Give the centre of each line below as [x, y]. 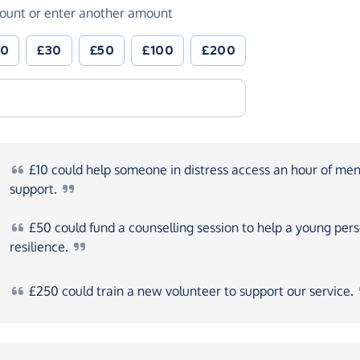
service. [333, 291]
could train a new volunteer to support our [184, 291]
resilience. [41, 247]
